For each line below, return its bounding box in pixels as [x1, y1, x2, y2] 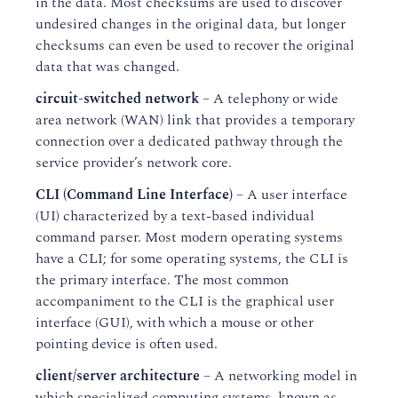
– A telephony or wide [199, 88, 338, 109]
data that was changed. [36, 56, 179, 77]
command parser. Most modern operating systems [36, 227, 343, 248]
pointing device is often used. [36, 333, 218, 354]
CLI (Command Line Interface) [36, 184, 233, 205]
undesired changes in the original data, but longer [36, 13, 346, 35]
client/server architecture [36, 365, 200, 386]
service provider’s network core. [36, 152, 232, 173]
